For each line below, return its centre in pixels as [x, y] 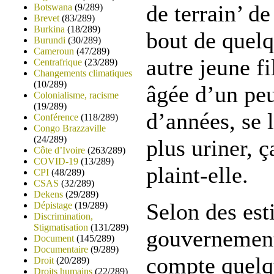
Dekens [48, 194]
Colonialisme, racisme [76, 95]
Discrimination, [63, 216]
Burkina [49, 29]
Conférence [56, 117]
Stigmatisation [61, 227]
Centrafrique [58, 62]
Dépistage [53, 205]
